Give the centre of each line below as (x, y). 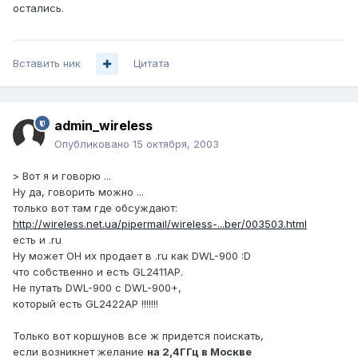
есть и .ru (37, 240)
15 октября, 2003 (176, 144)
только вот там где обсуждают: (95, 208)
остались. (38, 8)
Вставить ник (47, 64)
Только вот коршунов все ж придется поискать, (138, 336)
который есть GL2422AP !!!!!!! (86, 304)
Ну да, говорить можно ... (78, 192)
